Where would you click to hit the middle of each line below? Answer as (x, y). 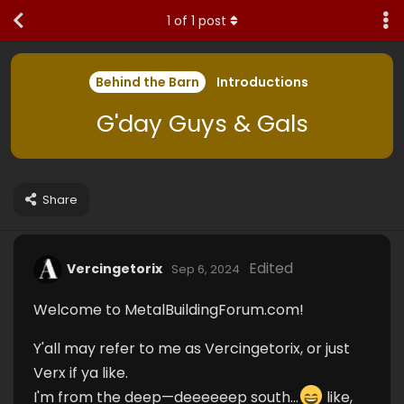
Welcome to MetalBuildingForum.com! (169, 310)
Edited (271, 268)
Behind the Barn (147, 82)
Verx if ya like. (81, 373)
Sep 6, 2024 (206, 269)
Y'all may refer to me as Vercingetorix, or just (192, 349)
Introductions (262, 82)
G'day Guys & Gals (202, 124)
